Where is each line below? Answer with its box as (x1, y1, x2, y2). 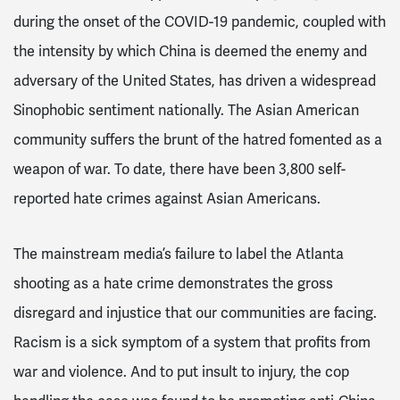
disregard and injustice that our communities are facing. (13, 304, 377, 322)
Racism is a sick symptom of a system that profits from (13, 333, 371, 352)
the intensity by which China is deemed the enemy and (13, 43, 367, 62)
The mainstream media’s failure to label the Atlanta (13, 245, 344, 263)
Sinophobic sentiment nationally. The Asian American (13, 102, 359, 121)
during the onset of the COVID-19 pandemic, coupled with (13, 13, 386, 32)
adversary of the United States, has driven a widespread (13, 72, 376, 91)
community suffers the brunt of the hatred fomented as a (13, 131, 382, 150)
